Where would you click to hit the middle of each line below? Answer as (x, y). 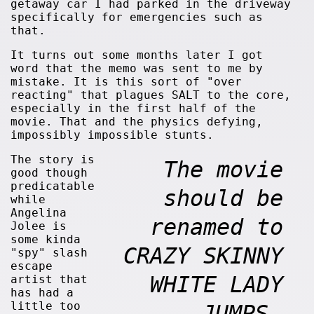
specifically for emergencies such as (137, 17)
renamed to (217, 227)
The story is (53, 159)
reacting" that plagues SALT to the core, (151, 95)
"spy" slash (49, 253)
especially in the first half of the (134, 108)
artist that (49, 279)
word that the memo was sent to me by (137, 68)
